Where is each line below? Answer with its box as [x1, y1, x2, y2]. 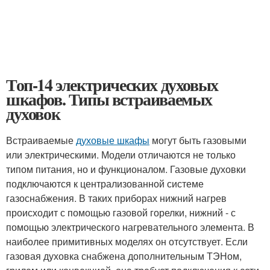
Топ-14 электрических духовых [6, 72, 218, 97]
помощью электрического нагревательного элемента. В [6, 220, 254, 234]
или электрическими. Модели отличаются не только [6, 148, 236, 162]
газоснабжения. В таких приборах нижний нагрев [6, 191, 227, 205]
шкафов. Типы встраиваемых [6, 87, 212, 111]
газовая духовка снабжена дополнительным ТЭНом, [6, 249, 242, 263]
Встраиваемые [6, 133, 76, 147]
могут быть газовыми [149, 133, 246, 147]
